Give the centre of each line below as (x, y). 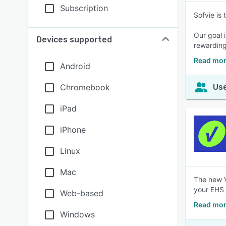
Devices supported (74, 40)
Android (75, 66)
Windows (77, 214)
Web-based (82, 193)
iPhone (73, 130)
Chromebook (85, 87)
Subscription (84, 8)
